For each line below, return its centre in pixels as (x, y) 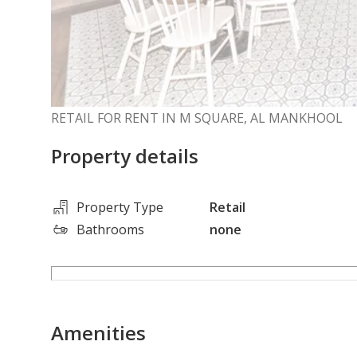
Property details (125, 155)
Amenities (98, 332)
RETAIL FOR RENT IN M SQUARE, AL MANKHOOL (197, 118)
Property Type (120, 207)
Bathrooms (110, 229)
